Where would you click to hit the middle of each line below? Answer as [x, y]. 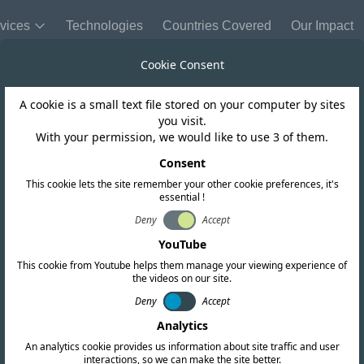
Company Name [283, 218]
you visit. [182, 121]
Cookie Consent [182, 65]
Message [264, 332]
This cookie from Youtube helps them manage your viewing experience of [182, 265]
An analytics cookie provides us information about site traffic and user [182, 347]
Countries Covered [217, 26]
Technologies [104, 26]
